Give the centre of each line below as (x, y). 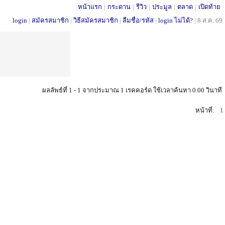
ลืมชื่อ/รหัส (138, 20)
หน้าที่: (205, 110)
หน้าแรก (90, 7)
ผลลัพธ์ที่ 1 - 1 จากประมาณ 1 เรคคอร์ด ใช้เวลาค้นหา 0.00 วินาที (132, 90)
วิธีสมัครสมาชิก (96, 20)
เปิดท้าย (209, 7)
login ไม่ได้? (176, 20)
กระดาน (119, 7)
